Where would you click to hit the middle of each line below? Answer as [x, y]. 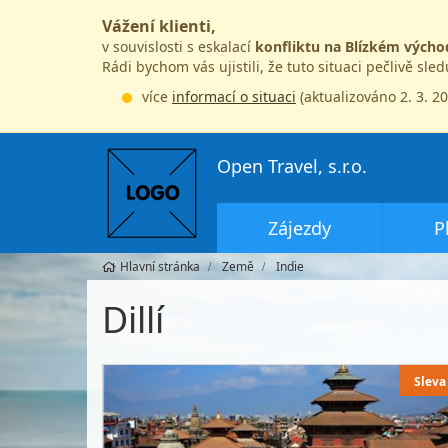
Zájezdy [299, 228]
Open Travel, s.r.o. [292, 166]
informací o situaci [234, 96]
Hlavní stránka [160, 266]
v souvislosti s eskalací [178, 46]
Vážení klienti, [159, 26]
